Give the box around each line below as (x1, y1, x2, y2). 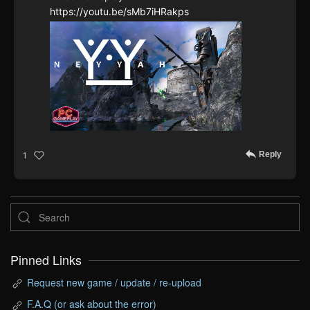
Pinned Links (10, 251, 82, 269)
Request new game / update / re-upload (27, 275, 201, 290)
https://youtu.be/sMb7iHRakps (50, 5, 189, 17)
